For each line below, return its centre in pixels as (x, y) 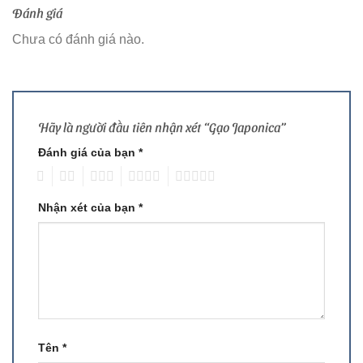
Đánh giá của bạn (88, 152)
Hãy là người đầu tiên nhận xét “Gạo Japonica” (163, 126)
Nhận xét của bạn (88, 208)
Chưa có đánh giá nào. (78, 39)
